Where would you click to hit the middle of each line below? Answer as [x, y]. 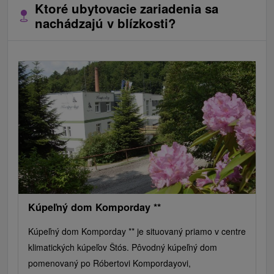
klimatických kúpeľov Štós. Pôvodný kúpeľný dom [123, 247]
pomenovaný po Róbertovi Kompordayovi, [109, 263]
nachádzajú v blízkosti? [106, 23]
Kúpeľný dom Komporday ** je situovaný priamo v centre [137, 231]
